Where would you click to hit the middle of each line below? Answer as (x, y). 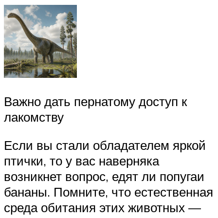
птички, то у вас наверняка (82, 160)
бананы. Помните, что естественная (109, 191)
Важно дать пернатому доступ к (95, 101)
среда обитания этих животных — (102, 207)
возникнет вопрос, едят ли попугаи (104, 176)
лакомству (34, 117)
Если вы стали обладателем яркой (105, 145)
